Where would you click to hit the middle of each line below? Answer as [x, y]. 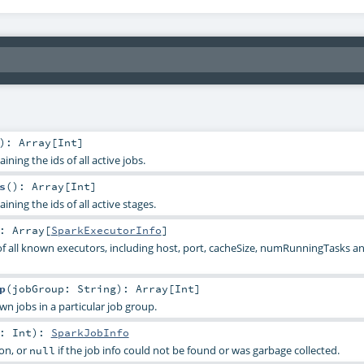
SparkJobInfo [90, 333]
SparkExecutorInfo [106, 230]
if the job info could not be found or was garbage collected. [197, 351]
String [96, 288]
